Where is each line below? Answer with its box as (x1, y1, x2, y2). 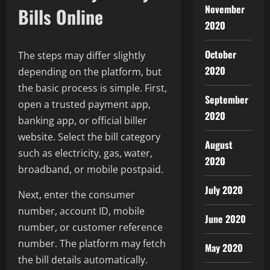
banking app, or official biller (18, 114, 147, 128)
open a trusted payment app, (18, 98, 151, 111)
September (204, 92, 249, 107)
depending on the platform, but (18, 65, 162, 79)
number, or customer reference (18, 221, 163, 234)
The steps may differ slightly (18, 49, 145, 63)
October (204, 47, 237, 61)
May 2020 (204, 240, 243, 255)
